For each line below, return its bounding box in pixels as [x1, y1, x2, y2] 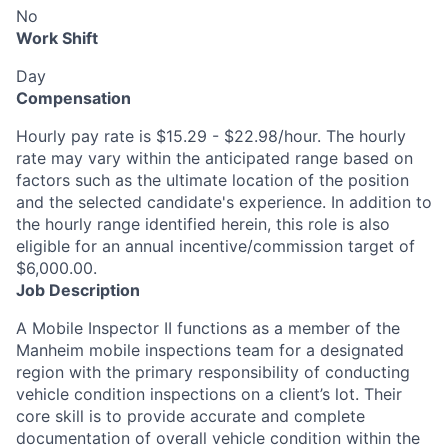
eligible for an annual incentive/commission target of [16, 236, 415, 256]
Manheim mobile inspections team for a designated [16, 340, 404, 360]
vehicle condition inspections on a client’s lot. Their [16, 384, 402, 404]
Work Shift [16, 28, 98, 48]
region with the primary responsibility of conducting [16, 362, 410, 382]
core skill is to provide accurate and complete [16, 406, 365, 426]
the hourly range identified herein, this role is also [16, 214, 390, 234]
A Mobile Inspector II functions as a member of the [16, 318, 400, 338]
